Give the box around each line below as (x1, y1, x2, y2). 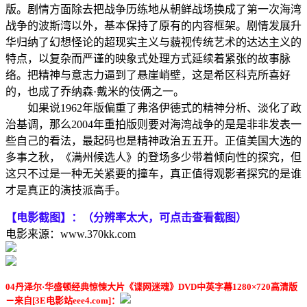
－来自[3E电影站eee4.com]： (5, 295, 120, 306)
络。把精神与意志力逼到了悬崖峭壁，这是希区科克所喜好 (5, 69, 291, 81)
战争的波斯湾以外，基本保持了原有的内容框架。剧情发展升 (5, 19, 302, 32)
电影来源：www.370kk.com (5, 228, 136, 240)
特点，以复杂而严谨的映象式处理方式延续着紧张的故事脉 (5, 52, 291, 64)
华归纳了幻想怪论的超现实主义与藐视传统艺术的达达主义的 (5, 36, 302, 48)
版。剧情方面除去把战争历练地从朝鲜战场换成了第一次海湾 (5, 3, 302, 15)
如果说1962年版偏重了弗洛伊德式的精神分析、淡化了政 (5, 101, 302, 114)
